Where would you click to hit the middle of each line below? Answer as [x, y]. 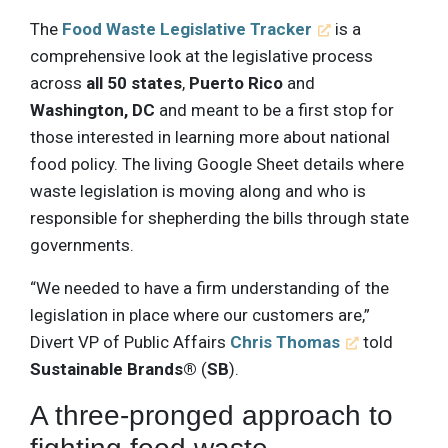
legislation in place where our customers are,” [200, 314]
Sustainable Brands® [113, 368]
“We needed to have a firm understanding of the [209, 287]
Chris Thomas [285, 341]
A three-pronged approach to [211, 415]
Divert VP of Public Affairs [130, 341]
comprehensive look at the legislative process [201, 55]
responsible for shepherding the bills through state [219, 217]
